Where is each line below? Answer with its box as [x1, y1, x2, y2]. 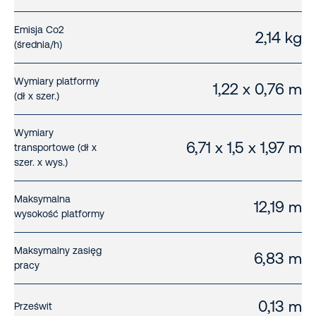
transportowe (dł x [14, 142, 97, 154]
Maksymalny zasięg [14, 245, 102, 257]
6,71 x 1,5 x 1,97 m [186, 139, 302, 157]
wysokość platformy [14, 208, 104, 220]
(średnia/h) [14, 39, 62, 51]
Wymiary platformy [14, 75, 99, 87]
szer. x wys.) [14, 157, 68, 169]
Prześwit [14, 300, 52, 312]
